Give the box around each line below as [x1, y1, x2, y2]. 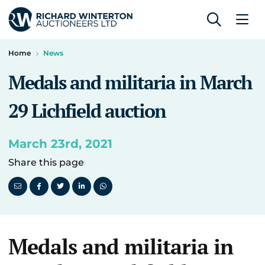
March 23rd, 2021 [8, 137, 112, 151]
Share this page [8, 157, 84, 168]
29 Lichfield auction [8, 98, 166, 123]
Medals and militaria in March [8, 70, 251, 95]
